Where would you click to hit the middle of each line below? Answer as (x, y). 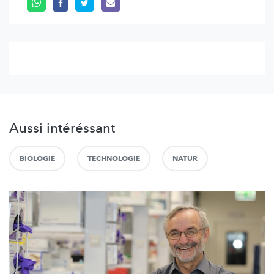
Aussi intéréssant (62, 128)
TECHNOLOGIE (114, 158)
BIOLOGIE (37, 158)
